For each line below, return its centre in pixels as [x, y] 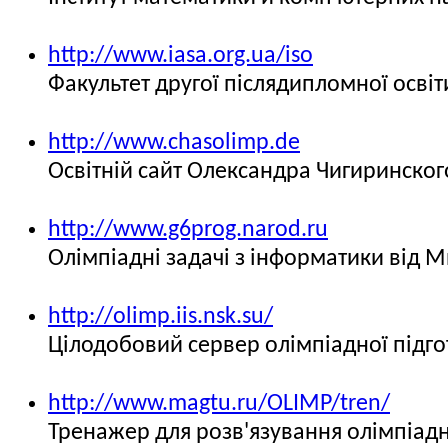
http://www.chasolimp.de [174, 143]
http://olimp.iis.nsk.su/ [160, 317]
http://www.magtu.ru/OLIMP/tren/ [219, 404]
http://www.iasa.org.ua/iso [180, 56]
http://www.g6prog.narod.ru [188, 230]
